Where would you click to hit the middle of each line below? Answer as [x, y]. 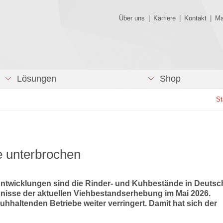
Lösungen [34, 79]
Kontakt [195, 18]
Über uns [132, 18]
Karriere [164, 18]
